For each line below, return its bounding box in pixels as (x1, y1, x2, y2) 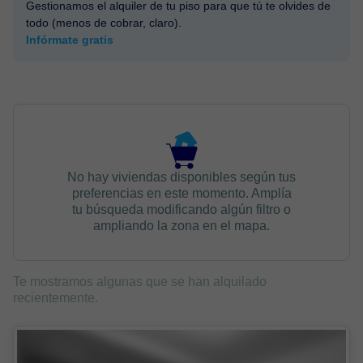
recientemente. (13, 291, 98, 305)
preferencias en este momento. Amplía (71, 186, 292, 200)
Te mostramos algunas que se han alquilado (13, 275, 267, 288)
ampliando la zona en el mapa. (93, 219, 270, 233)
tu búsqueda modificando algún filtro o (72, 203, 291, 216)
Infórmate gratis (26, 33, 113, 46)
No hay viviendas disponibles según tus (67, 170, 296, 184)
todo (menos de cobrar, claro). (26, 16, 181, 29)
